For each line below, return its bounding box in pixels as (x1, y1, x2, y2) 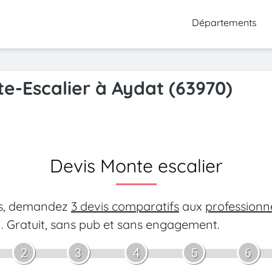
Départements (192, 16, 257, 29)
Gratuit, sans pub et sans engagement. (4, 217, 220, 232)
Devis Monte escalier (49, 154, 223, 177)
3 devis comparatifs (71, 199, 179, 214)
